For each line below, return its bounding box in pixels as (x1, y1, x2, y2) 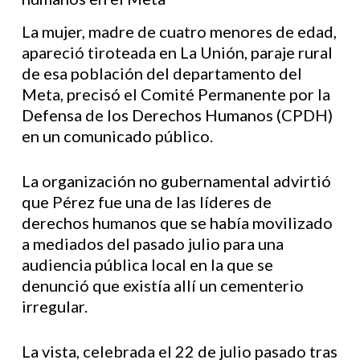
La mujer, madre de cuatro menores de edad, (21, 22, 337, 41)
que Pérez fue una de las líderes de (21, 192, 272, 211)
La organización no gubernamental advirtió (21, 171, 331, 190)
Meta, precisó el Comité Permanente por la (21, 84, 330, 104)
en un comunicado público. (21, 126, 213, 145)
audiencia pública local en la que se (21, 255, 273, 274)
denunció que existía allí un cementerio (21, 276, 304, 295)
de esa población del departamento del (21, 63, 302, 83)
